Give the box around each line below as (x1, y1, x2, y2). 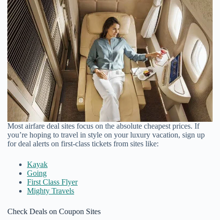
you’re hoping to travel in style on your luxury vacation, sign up (7, 131, 205, 139)
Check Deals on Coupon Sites (7, 207, 101, 216)
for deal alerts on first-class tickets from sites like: (7, 139, 159, 148)
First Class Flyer (27, 178, 78, 187)
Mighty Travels (27, 187, 74, 195)
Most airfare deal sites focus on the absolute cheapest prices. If (7, 122, 199, 131)
